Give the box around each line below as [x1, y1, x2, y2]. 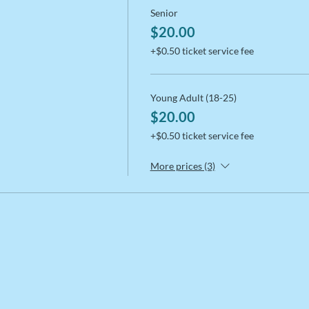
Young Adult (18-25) [150, 92, 237, 104]
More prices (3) [150, 160, 215, 172]
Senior [150, 7, 178, 19]
